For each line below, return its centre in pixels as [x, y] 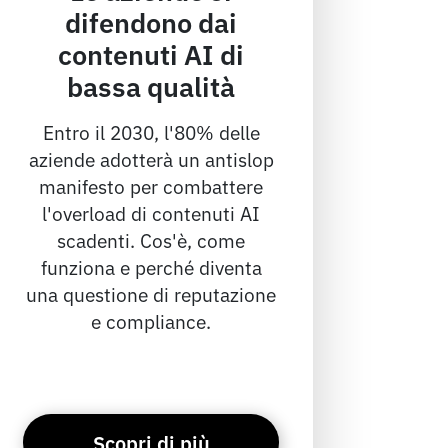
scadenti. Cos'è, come [151, 240]
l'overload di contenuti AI [151, 213]
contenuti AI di [151, 53]
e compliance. [151, 321]
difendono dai [151, 21]
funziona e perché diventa [151, 267]
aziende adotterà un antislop [151, 159]
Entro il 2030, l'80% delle [151, 132]
